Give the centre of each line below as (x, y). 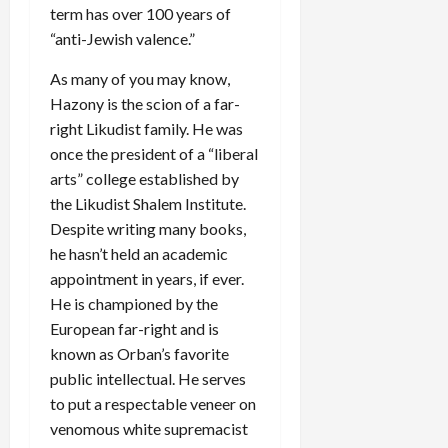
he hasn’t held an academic (139, 254)
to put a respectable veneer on (153, 404)
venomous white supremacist (149, 429)
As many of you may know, (140, 79)
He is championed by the (134, 304)
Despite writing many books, (148, 229)
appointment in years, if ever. (147, 279)
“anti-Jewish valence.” (122, 39)
